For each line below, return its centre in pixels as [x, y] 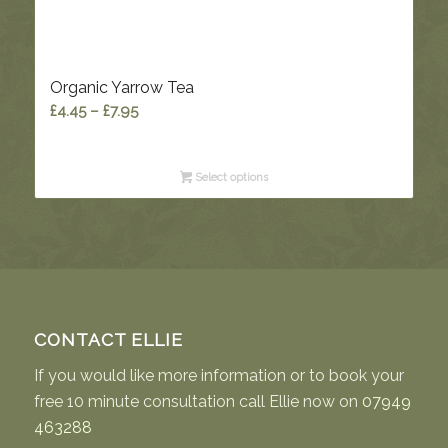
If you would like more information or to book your [218, 375]
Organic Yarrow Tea [121, 88]
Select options [230, 178]
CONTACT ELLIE [108, 340]
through [165, 181]
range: [159, 133]
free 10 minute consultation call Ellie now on [197, 401]
